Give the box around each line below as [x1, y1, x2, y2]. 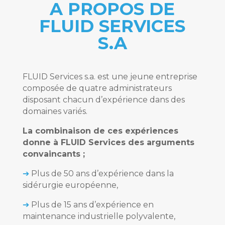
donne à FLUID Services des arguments [22, 137, 194, 147]
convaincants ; [22, 149, 85, 159]
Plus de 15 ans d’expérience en [31, 199, 154, 209]
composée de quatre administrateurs [22, 83, 172, 93]
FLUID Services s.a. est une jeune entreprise [22, 71, 197, 81]
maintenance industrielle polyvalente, [22, 211, 175, 221]
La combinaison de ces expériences [22, 126, 178, 136]
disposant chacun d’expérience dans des [22, 94, 185, 104]
